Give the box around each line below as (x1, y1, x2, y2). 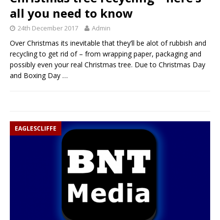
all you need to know (10, 4, 133, 21)
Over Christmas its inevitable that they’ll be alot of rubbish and (10, 38, 206, 48)
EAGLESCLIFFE (15, 124, 56, 133)
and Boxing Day (10, 70, 62, 80)
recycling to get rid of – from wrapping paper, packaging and (10, 49, 201, 58)
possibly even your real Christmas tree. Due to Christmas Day (10, 59, 205, 69)
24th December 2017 (18, 23, 78, 32)
